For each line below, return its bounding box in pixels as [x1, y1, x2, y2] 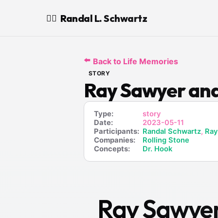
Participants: [94, 127, 139, 136]
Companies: [94, 136, 135, 145]
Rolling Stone [143, 136, 189, 145]
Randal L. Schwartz [60, 12, 147, 24]
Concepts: [94, 145, 130, 153]
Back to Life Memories [93, 56, 178, 66]
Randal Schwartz [143, 127, 201, 136]
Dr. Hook [143, 145, 172, 153]
